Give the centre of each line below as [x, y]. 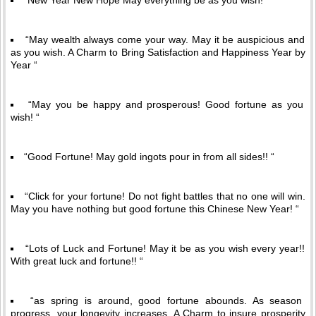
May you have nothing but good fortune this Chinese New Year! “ [155, 209]
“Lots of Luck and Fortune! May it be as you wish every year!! [165, 249]
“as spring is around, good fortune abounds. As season [166, 301]
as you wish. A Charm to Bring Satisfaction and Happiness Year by [158, 53]
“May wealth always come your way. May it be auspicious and [165, 40]
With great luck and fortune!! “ [77, 261]
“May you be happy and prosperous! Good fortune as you [166, 105]
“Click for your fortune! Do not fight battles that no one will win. [165, 196]
